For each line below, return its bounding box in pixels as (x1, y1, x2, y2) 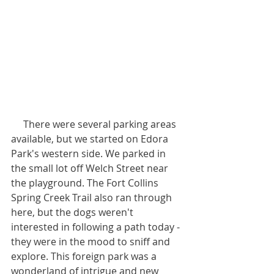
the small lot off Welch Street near (11, 161, 171, 175)
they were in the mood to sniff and (11, 235, 172, 248)
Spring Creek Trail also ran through (11, 191, 174, 204)
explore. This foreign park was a (11, 250, 159, 263)
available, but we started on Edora (11, 132, 171, 146)
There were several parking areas (11, 117, 23, 131)
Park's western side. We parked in (11, 147, 168, 160)
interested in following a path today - (11, 220, 180, 234)
